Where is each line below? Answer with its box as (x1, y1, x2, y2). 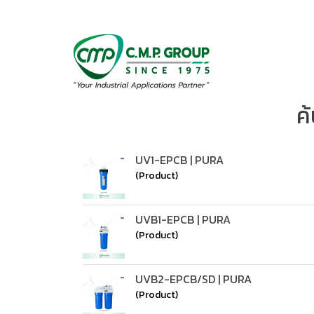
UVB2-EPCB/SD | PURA (135, 271, 252, 287)
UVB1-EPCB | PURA (135, 211, 231, 228)
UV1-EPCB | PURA (135, 151, 224, 168)
